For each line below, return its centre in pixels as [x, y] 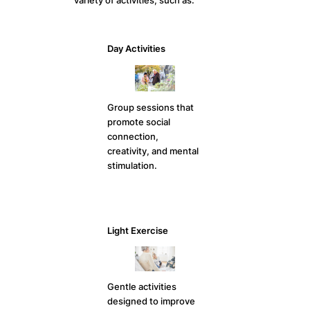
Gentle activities [142, 287]
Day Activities [137, 49]
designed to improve [152, 302]
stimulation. [133, 165]
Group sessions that [151, 107]
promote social [139, 122]
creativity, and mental [153, 151]
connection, [133, 136]
